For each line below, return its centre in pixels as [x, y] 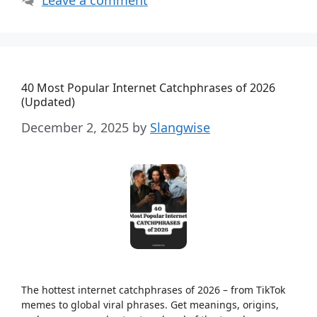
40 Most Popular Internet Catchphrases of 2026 [148, 87]
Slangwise [180, 127]
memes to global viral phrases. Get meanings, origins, [150, 304]
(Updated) [48, 102]
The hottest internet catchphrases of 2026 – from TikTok [153, 289]
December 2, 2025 [75, 127]
